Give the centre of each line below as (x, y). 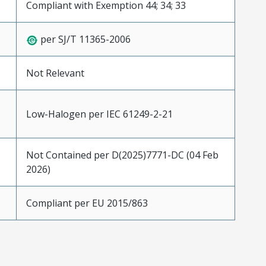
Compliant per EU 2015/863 (87, 203)
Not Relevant (55, 73)
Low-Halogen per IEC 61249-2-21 (99, 114)
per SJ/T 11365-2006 (84, 39)
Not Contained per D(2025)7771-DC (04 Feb (122, 155)
